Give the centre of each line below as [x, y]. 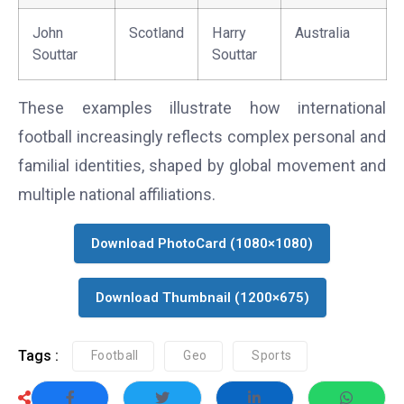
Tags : [38, 356]
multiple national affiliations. [117, 195]
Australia [322, 33]
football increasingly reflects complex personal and [202, 137]
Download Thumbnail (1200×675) [202, 298]
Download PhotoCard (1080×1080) [202, 244]
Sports [272, 356]
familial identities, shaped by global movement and [202, 166]
